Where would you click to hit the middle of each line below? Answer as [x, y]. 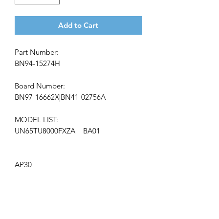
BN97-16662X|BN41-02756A [60, 97]
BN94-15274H [37, 63]
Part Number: [37, 52]
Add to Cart [78, 25]
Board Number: [40, 86]
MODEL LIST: [36, 119]
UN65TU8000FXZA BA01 [57, 131]
